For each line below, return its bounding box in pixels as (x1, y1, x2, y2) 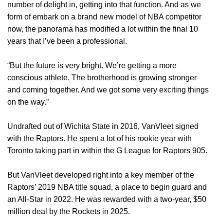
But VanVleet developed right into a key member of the (7, 171, 194, 180)
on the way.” (7, 98, 49, 107)
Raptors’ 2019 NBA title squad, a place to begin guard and (7, 183, 207, 192)
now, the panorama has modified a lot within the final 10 (7, 25, 198, 34)
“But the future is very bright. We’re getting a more (7, 61, 177, 70)
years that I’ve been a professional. (7, 37, 127, 46)
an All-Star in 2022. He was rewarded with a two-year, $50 (7, 195, 206, 204)
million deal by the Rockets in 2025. (7, 207, 130, 216)
